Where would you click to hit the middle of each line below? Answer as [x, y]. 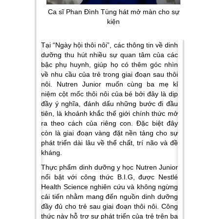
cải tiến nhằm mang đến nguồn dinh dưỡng [109, 197]
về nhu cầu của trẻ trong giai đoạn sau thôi [109, 75]
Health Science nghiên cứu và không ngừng [109, 187]
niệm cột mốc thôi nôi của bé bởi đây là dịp [109, 94]
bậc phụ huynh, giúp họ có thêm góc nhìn [109, 65]
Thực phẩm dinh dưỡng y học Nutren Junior [109, 167]
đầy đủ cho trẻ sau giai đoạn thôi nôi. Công [109, 207]
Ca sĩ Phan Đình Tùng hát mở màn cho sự [113, 12]
